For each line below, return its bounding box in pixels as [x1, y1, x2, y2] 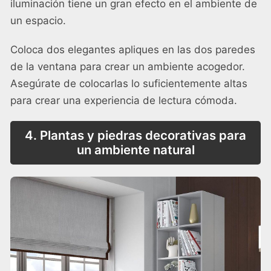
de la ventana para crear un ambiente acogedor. [10, 60, 245, 73]
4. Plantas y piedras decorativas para [25, 127, 246, 143]
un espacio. [10, 14, 66, 27]
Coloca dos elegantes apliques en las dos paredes [10, 43, 255, 56]
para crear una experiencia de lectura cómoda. [10, 94, 237, 106]
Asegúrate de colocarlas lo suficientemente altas [10, 77, 247, 90]
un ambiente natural [76, 142, 195, 157]
